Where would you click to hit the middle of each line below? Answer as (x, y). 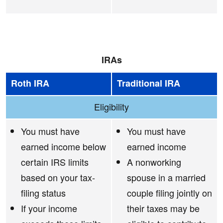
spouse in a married (166, 177)
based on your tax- (58, 177)
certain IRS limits (55, 162)
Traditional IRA (149, 83)
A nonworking (154, 162)
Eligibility (111, 107)
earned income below (63, 147)
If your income (49, 208)
